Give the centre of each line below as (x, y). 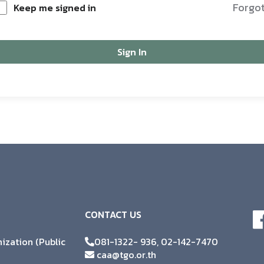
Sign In (132, 52)
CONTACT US (113, 214)
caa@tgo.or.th (125, 254)
